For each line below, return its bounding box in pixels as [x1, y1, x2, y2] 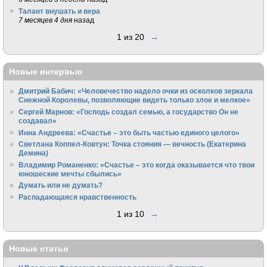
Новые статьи [9, 243, 69, 253]
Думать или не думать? [18, 181, 103, 190]
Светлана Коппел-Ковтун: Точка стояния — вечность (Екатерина [18, 140, 247, 148]
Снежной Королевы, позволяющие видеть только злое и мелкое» [18, 96, 251, 104]
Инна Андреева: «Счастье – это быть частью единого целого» [18, 128, 240, 136]
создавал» [18, 116, 57, 125]
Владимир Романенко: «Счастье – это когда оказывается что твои [18, 160, 255, 169]
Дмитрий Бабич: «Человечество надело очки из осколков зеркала [18, 87, 253, 95]
